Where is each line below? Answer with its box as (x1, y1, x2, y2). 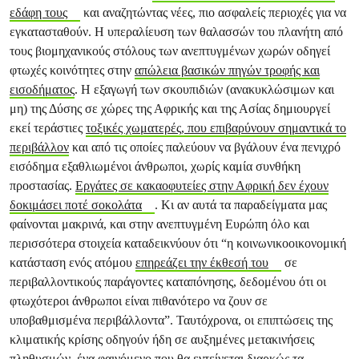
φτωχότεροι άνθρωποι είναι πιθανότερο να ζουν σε (10, 293, 268, 309)
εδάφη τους (10, 5, 67, 20)
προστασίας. (10, 178, 75, 193)
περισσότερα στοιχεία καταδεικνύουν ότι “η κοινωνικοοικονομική (10, 236, 346, 251)
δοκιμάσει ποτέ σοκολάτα (10, 197, 142, 212)
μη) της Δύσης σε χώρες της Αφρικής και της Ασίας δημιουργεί (10, 101, 330, 116)
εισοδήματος (10, 82, 75, 97)
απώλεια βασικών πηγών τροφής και (135, 63, 320, 78)
